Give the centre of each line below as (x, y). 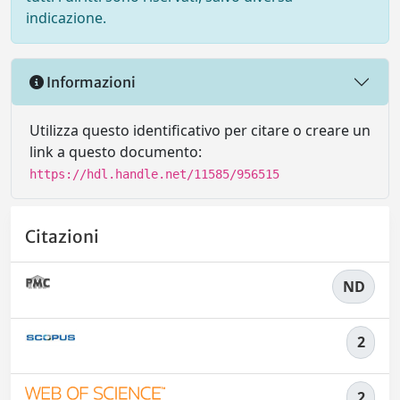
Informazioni (90, 82)
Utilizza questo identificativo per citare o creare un (200, 130)
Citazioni (62, 237)
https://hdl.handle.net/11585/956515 (154, 174)
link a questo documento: (116, 152)
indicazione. (66, 18)
